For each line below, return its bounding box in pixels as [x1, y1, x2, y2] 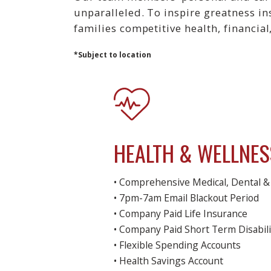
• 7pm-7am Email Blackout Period [114, 191, 260, 205]
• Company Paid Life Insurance [114, 207, 248, 221]
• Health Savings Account [114, 254, 224, 268]
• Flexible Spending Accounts [114, 238, 241, 252]
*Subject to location [74, 50, 151, 60]
